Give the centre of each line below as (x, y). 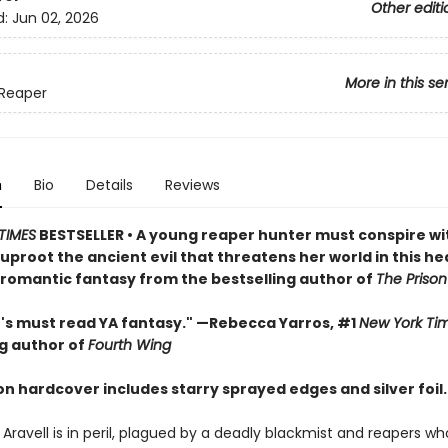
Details (109, 185)
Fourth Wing (129, 345)
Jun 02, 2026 (55, 18)
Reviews (192, 185)
